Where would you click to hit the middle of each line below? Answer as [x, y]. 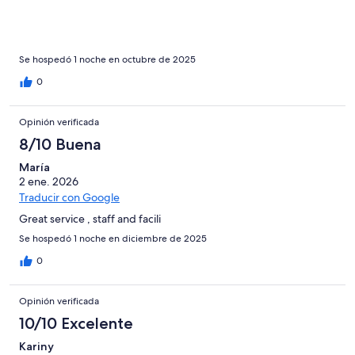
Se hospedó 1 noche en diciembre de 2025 [113, 238]
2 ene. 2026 [49, 181]
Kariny [36, 346]
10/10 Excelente [76, 323]
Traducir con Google [69, 197]
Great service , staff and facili [90, 218]
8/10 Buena [60, 144]
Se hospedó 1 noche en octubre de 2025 [107, 59]
